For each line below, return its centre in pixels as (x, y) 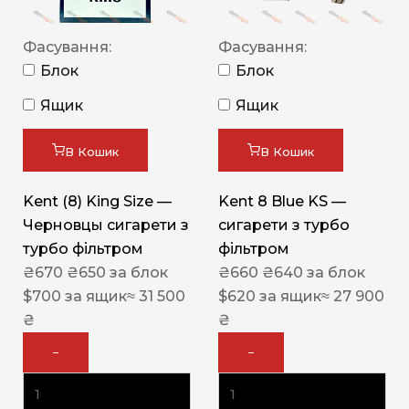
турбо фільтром (83, 249)
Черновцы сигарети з (106, 225)
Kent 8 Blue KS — (282, 202)
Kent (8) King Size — (97, 202)
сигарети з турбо (284, 225)
